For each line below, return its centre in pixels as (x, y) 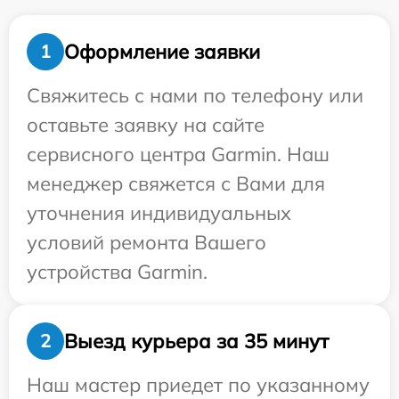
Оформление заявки (162, 51)
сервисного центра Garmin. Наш (178, 154)
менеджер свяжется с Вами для (176, 183)
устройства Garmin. (117, 272)
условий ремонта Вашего (147, 242)
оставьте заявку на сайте (146, 125)
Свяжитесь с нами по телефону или (195, 95)
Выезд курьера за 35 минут (196, 341)
